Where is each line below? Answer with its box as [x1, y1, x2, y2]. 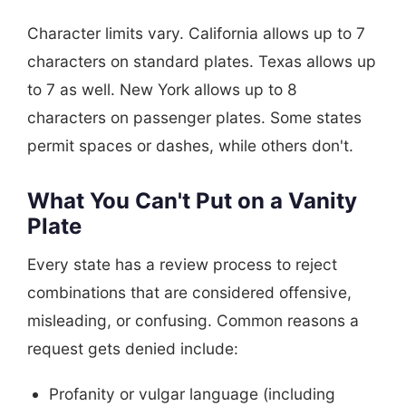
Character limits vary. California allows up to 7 [27, 23, 365, 43]
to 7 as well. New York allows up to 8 [27, 79, 297, 99]
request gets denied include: [27, 338, 238, 358]
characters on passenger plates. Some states [27, 107, 362, 127]
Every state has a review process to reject [27, 254, 337, 274]
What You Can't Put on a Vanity [27, 187, 357, 214]
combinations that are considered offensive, [27, 282, 352, 302]
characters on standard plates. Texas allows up [27, 51, 376, 71]
